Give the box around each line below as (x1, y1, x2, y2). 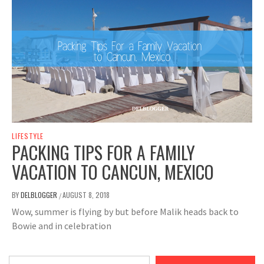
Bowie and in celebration (12, 219, 111, 232)
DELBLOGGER (21, 189, 59, 200)
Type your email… (8, 249, 42, 261)
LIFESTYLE (12, 130, 44, 141)
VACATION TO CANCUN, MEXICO (12, 158, 214, 185)
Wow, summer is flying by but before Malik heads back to (12, 205, 239, 217)
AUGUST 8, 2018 (62, 189, 110, 200)
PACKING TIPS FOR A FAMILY (12, 138, 195, 166)
